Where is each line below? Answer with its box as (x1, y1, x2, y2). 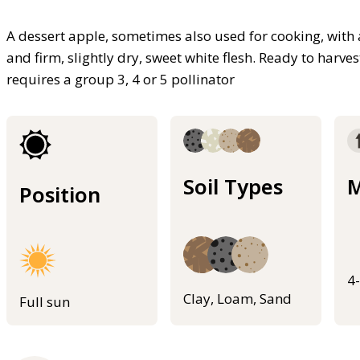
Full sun (19, 292, 70, 311)
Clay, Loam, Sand (183, 289, 292, 309)
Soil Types (183, 172, 283, 200)
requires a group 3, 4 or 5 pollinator (6, 70, 235, 89)
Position (19, 180, 100, 208)
